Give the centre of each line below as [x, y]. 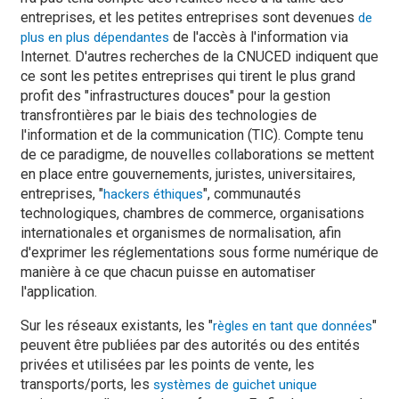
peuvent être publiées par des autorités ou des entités [190, 345]
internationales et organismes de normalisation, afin [181, 233]
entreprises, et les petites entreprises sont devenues [189, 17]
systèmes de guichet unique [235, 385]
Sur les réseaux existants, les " [117, 326]
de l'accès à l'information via [259, 37]
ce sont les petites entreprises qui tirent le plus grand [188, 76]
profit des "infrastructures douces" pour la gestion [175, 96]
